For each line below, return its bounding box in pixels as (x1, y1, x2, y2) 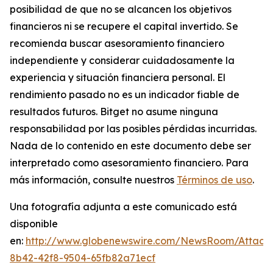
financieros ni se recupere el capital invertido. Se (10, 20, 238, 33)
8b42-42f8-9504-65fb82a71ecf (10, 252, 155, 264)
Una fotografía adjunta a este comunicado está (10, 200, 237, 213)
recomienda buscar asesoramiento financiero (10, 37, 224, 50)
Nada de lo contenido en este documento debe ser (10, 140, 251, 152)
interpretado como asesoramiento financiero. (10, 157, 225, 169)
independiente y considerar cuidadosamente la (10, 54, 235, 67)
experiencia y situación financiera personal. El (10, 71, 225, 84)
